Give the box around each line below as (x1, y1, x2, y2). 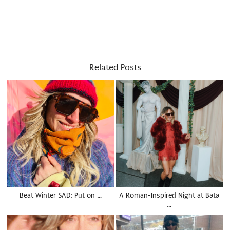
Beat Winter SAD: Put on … (20, 190, 102, 200)
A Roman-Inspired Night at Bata (119, 190, 220, 200)
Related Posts (89, 62, 141, 72)
